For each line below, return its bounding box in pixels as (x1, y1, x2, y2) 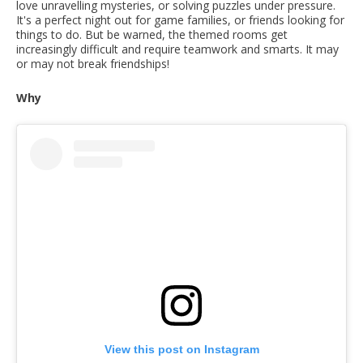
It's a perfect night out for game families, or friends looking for (16, 12, 344, 28)
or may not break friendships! (16, 56, 169, 72)
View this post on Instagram (104, 343, 259, 357)
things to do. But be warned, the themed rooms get (16, 27, 288, 43)
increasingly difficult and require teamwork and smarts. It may (16, 41, 339, 58)
